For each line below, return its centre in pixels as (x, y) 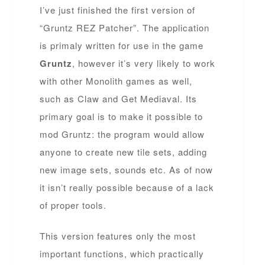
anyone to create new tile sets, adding (124, 151)
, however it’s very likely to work (144, 63)
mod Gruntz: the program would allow (122, 134)
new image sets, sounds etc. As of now (127, 169)
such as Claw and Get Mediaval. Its (119, 98)
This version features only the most (118, 236)
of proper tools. (73, 205)
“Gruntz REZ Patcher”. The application (125, 27)
